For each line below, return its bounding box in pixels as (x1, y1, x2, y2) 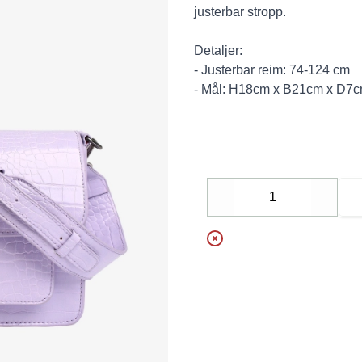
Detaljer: (194, 44, 242, 57)
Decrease (220, 199, 276, 213)
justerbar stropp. (194, 5, 286, 19)
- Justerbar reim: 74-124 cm (194, 63, 350, 77)
